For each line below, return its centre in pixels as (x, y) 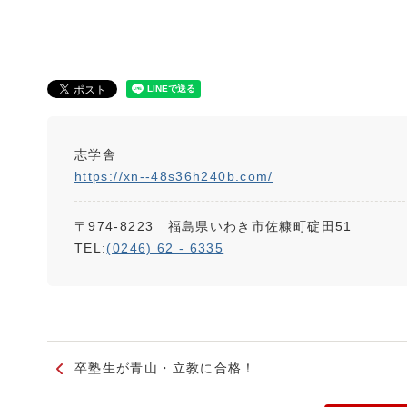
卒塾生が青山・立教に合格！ (165, 368)
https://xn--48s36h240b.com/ (174, 176)
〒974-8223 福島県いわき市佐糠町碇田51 (213, 226)
